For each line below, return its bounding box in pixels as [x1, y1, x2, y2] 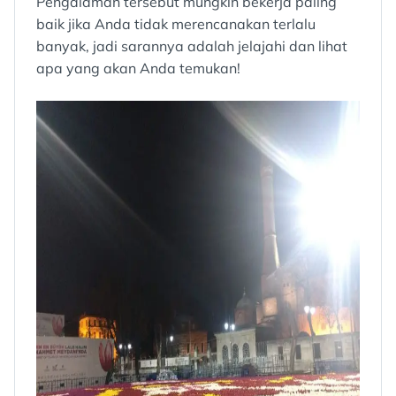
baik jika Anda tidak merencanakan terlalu [36, 14, 316, 33]
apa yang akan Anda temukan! [36, 58, 240, 77]
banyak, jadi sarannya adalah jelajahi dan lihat [36, 36, 347, 55]
